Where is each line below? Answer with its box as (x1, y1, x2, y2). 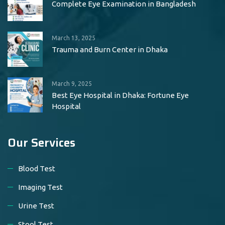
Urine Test (18, 201, 54, 210)
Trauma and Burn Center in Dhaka (52, 45, 168, 54)
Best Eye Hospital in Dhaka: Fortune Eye (52, 91, 189, 99)
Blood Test (18, 164, 55, 173)
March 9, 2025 (52, 80, 92, 87)
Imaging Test (18, 183, 63, 191)
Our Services (8, 134, 75, 152)
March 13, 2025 (52, 35, 95, 41)
